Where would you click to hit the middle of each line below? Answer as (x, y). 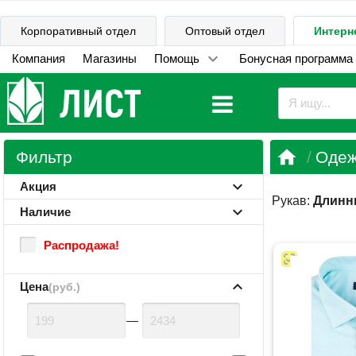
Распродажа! (81, 245)
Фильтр (44, 157)
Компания (38, 58)
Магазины (109, 58)
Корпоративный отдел (78, 31)
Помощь (176, 58)
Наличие (45, 212)
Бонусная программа (296, 58)
